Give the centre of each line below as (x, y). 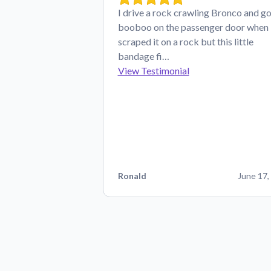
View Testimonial (153, 70)
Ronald (132, 176)
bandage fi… (143, 56)
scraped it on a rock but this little (185, 41)
